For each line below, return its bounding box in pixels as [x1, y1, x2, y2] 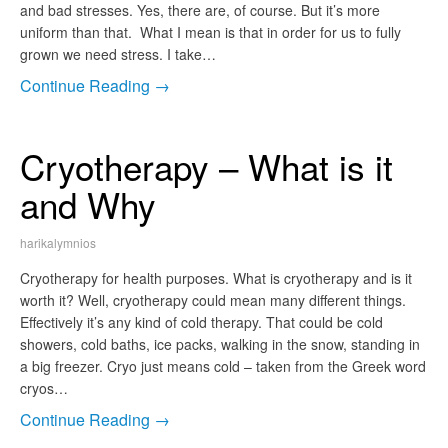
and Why [20, 179, 156, 230]
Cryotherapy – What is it [20, 141, 393, 192]
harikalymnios [20, 234, 96, 252]
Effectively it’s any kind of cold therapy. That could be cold [20, 312, 383, 333]
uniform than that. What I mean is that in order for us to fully [20, 22, 401, 43]
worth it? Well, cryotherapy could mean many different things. [20, 290, 406, 311]
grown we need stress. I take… [20, 44, 216, 65]
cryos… [20, 378, 68, 399]
